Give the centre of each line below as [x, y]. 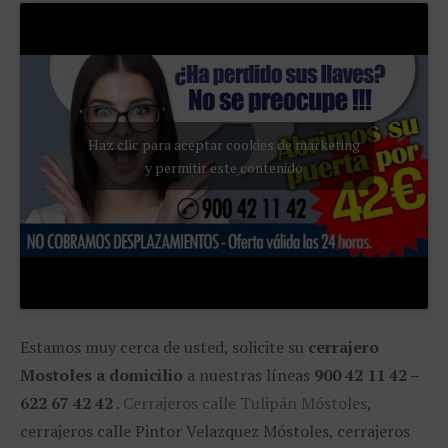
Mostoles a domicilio [101, 374]
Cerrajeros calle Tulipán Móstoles [245, 402]
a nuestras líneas [248, 374]
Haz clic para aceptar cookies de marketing [224, 144]
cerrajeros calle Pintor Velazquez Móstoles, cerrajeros [215, 430]
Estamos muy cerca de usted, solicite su [164, 346]
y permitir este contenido [224, 167]
